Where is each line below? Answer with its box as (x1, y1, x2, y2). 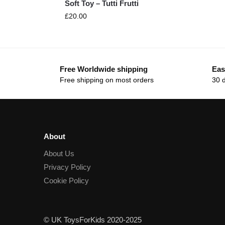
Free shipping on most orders (60, 76, 154, 84)
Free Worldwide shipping (60, 64, 148, 73)
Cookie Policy (44, 176, 89, 185)
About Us (44, 149, 74, 158)
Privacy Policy (44, 163, 91, 172)
